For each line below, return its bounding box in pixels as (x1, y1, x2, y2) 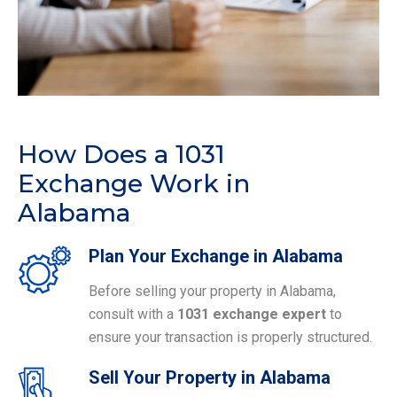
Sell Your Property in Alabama (89, 366, 331, 388)
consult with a (89, 305, 177, 323)
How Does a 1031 (18, 138, 225, 169)
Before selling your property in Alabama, (89, 282, 336, 300)
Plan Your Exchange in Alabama (89, 245, 343, 267)
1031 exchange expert (177, 305, 326, 323)
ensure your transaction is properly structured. (89, 328, 372, 346)
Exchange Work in (18, 167, 250, 198)
